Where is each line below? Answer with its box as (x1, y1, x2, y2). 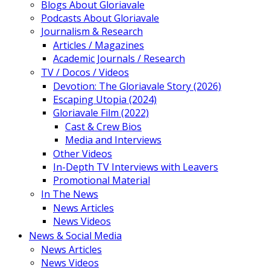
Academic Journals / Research (53, 52, 185, 65)
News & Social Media (29, 229, 122, 242)
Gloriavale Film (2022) (53, 106, 149, 119)
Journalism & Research (41, 25, 143, 38)
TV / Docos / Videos (41, 66, 129, 79)
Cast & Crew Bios (65, 120, 142, 133)
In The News (41, 187, 98, 201)
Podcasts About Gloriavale (41, 11, 159, 25)
